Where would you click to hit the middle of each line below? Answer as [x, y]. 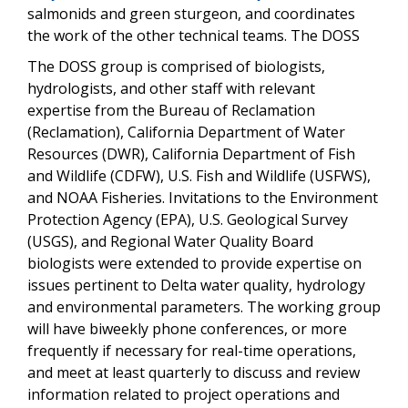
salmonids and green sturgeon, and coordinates [191, 13]
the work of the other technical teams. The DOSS [194, 35]
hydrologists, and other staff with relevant [171, 88]
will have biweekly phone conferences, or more [187, 328]
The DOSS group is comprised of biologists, [176, 66]
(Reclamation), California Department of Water [186, 132]
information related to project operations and [184, 394]
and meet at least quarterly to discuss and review [194, 372]
